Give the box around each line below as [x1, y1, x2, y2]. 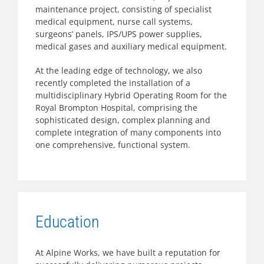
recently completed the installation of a [35, 77, 190, 88]
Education [35, 212, 100, 232]
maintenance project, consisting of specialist [35, 4, 212, 15]
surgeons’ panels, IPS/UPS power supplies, [35, 28, 202, 39]
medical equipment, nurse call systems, [35, 16, 193, 27]
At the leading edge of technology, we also [35, 65, 202, 76]
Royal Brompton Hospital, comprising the [35, 102, 197, 113]
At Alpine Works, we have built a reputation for [35, 247, 220, 258]
